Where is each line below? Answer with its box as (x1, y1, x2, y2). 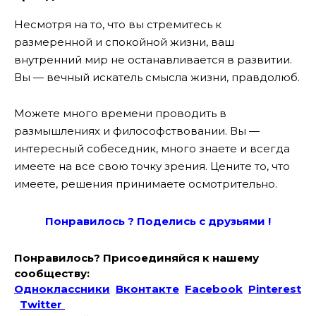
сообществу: (14, 266, 90, 280)
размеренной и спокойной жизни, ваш (14, 35, 234, 49)
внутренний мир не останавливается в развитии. (14, 53, 292, 67)
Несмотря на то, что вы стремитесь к (14, 18, 221, 32)
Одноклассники (14, 281, 110, 296)
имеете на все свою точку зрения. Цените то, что (14, 159, 290, 173)
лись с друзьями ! (169, 214, 271, 228)
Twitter (20, 297, 65, 311)
